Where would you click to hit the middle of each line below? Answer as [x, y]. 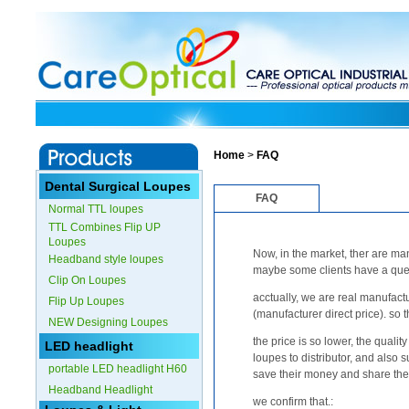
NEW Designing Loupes [108, 322]
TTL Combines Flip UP [105, 227]
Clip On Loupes [87, 280]
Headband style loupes [106, 259]
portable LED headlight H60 [118, 369]
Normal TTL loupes [96, 209]
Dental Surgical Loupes [118, 186]
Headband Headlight [100, 390]
